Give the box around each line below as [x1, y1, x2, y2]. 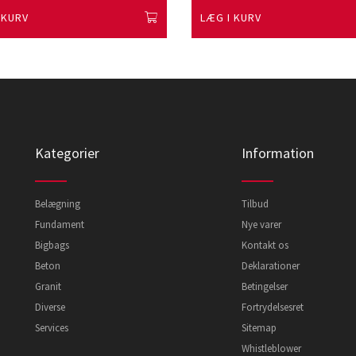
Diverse [35, 300, 65, 314]
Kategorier [35, 144, 99, 162]
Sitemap [241, 321, 277, 335]
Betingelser [241, 280, 288, 293]
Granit [35, 280, 61, 293]
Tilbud [241, 197, 269, 211]
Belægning [35, 197, 80, 211]
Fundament [35, 218, 84, 231]
